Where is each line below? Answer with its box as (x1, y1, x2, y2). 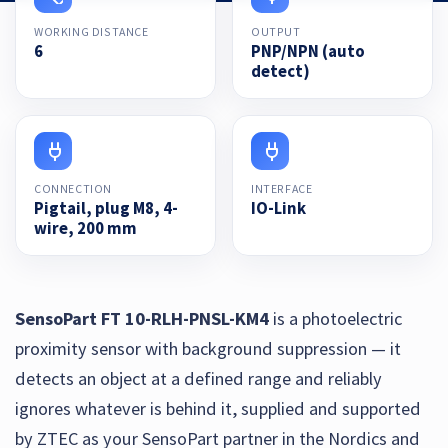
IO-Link (251, 197, 306, 219)
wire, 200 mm (34, 217, 137, 239)
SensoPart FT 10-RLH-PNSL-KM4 (15, 306, 269, 330)
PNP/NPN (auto (251, 40, 365, 62)
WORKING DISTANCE (34, 23, 149, 39)
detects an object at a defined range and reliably (15, 366, 382, 390)
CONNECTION (34, 180, 112, 196)
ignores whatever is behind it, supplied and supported (15, 396, 421, 420)
